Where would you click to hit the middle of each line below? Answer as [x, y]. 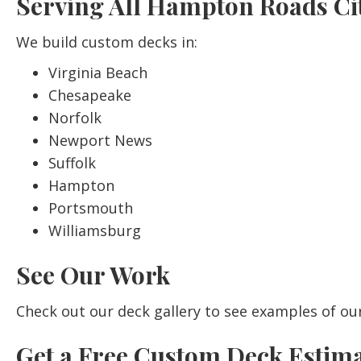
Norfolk [75, 118]
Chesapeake [90, 95]
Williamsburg [95, 230]
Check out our [67, 311]
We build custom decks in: [107, 42]
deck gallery [159, 311]
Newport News [100, 140]
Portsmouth [91, 208]
